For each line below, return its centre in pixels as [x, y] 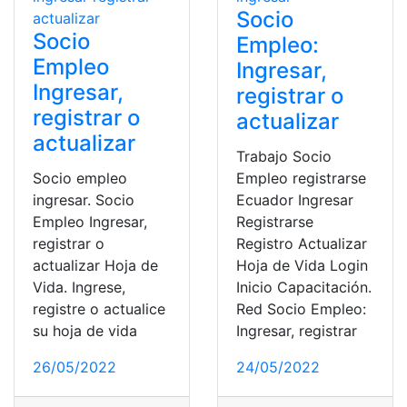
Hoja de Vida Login [302, 265]
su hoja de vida [85, 330]
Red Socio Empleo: [301, 308]
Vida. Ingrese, [79, 287]
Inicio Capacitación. [304, 287]
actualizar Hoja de [95, 265]
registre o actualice [99, 308]
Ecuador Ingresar [295, 199]
